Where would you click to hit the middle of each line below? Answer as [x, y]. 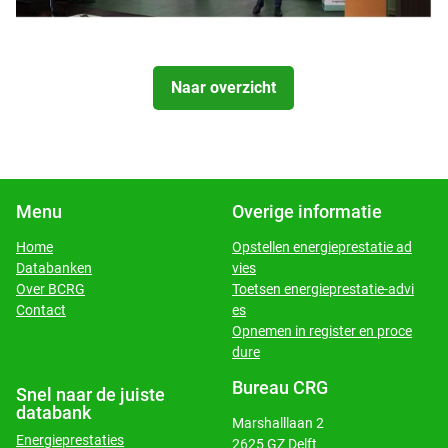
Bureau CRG [280, 387]
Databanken [54, 268]
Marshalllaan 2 [278, 423]
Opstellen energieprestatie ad [322, 247]
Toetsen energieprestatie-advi [323, 289]
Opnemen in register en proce [322, 331]
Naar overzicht [223, 88]
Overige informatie [307, 211]
